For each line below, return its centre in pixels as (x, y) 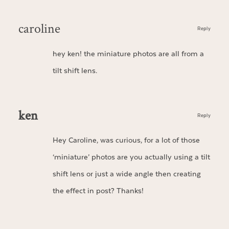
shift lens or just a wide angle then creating (127, 174)
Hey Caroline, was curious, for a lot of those (126, 141)
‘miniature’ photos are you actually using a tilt (131, 157)
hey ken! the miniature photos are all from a (128, 54)
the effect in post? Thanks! (98, 191)
